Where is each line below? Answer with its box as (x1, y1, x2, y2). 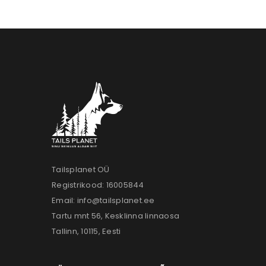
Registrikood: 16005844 (52, 179, 144, 191)
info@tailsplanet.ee (77, 194, 155, 206)
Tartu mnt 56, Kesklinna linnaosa (52, 210, 179, 221)
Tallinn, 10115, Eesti (52, 225, 121, 237)
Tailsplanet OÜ (52, 163, 110, 175)
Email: (52, 194, 77, 206)
